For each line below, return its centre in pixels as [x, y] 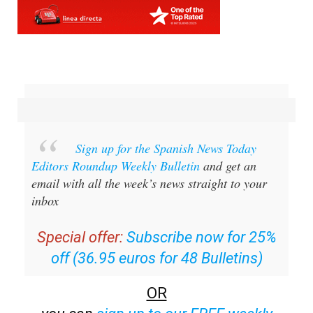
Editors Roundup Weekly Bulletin [116, 165]
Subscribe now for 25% [201, 237]
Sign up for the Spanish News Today [166, 148]
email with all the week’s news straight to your [149, 183]
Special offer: [80, 237]
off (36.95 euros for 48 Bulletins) [156, 258]
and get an [228, 165]
